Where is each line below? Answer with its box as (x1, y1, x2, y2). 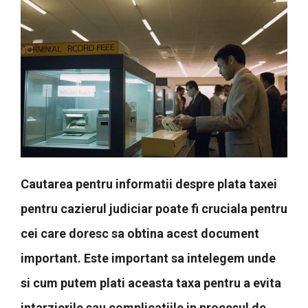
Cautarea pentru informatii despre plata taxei (21, 177, 277, 192)
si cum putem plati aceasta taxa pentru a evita (21, 276, 281, 291)
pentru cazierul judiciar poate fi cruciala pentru (21, 201, 287, 217)
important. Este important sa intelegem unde (21, 251, 276, 266)
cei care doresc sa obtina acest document (21, 226, 259, 241)
